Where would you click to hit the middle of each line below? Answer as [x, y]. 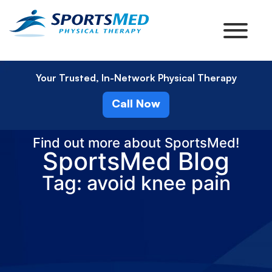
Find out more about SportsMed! [136, 143]
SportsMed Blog [136, 161]
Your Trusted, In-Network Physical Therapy [136, 78]
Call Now [136, 103]
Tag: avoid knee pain [136, 183]
